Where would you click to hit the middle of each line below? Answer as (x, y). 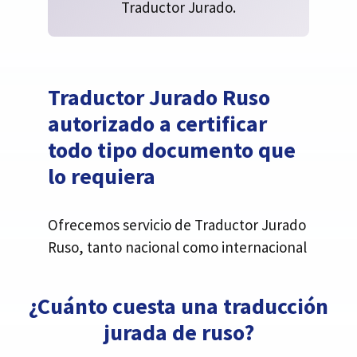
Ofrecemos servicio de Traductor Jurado (177, 224)
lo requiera (102, 176)
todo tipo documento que (172, 149)
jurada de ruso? (178, 332)
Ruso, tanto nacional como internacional (177, 247)
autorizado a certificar (157, 123)
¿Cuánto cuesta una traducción (178, 306)
